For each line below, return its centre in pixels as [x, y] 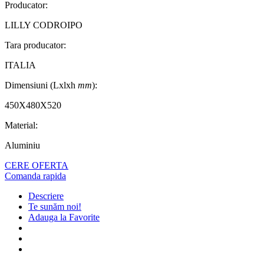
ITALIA [20, 65]
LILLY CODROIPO [44, 25]
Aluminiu [22, 146]
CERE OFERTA [37, 166]
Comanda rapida [35, 176]
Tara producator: [35, 45]
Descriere [46, 196]
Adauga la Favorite [64, 217]
